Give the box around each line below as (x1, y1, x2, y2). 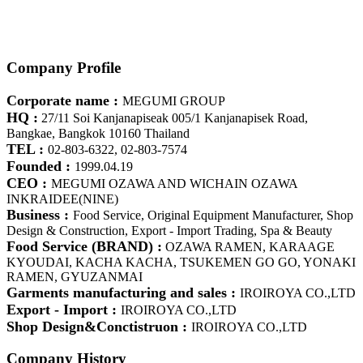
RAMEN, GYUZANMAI (6, 269, 143, 284)
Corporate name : (6, 92, 118, 109)
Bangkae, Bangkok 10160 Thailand (6, 126, 190, 140)
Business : (6, 206, 69, 223)
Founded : (6, 157, 70, 174)
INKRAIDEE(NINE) (6, 191, 118, 206)
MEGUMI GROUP (122, 93, 225, 108)
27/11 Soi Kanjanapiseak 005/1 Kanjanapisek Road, (38, 110, 308, 125)
